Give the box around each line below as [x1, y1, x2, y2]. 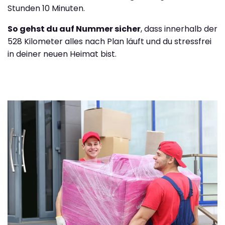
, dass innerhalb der [141, 23, 217, 35]
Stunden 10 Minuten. [8, 2, 85, 14]
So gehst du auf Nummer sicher [8, 23, 141, 35]
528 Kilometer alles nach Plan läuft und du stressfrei [8, 35, 211, 47]
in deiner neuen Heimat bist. [8, 48, 117, 60]
